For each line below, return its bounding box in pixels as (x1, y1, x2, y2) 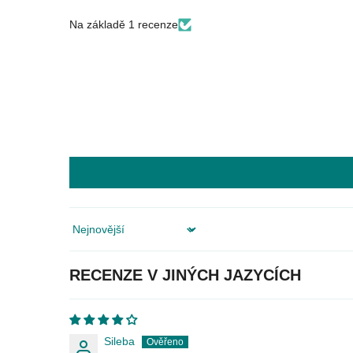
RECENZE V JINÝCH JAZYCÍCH (69, 266, 301, 284)
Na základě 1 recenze (69, 18, 178, 32)
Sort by (69, 229, 104, 242)
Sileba (104, 335, 135, 348)
